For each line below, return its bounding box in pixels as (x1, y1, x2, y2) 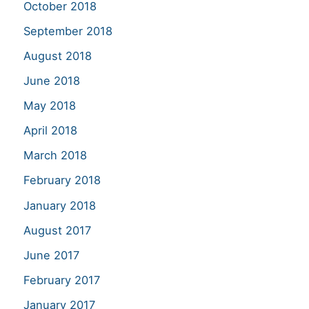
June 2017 (23, 248, 79, 262)
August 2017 (23, 223, 91, 237)
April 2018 (23, 123, 77, 138)
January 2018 (23, 198, 96, 212)
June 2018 (23, 74, 80, 88)
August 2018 (23, 49, 92, 63)
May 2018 (23, 99, 76, 113)
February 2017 (23, 272, 100, 287)
